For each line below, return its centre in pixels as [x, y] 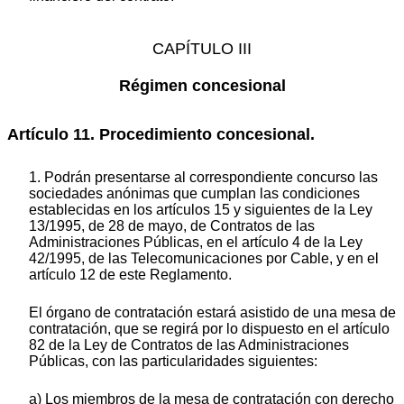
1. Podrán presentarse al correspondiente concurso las [203, 177]
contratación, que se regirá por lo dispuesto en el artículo [209, 328]
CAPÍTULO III [202, 48]
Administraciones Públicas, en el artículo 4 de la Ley [196, 242]
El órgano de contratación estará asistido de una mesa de [212, 312]
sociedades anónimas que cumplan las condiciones [194, 193]
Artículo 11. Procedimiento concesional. [161, 135]
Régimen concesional [202, 85]
